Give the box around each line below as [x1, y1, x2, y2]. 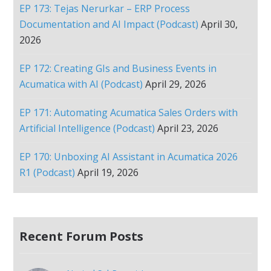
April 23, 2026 [157, 121, 219, 135]
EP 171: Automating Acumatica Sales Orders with [19, 105, 238, 119]
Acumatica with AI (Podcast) [19, 77, 143, 91]
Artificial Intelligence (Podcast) [19, 121, 155, 135]
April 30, [201, 17, 238, 31]
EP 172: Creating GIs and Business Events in [19, 61, 217, 75]
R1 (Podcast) [19, 165, 76, 179]
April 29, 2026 [145, 77, 207, 91]
